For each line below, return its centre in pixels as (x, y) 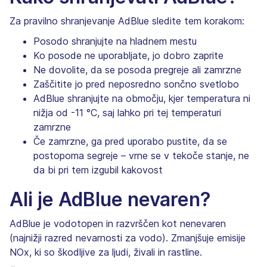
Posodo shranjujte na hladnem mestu (115, 41)
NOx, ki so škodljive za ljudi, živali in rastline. (106, 252)
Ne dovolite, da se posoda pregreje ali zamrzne (137, 69)
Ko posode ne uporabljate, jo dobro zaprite (128, 55)
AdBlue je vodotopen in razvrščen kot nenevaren (118, 223)
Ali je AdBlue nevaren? (110, 199)
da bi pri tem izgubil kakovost (98, 170)
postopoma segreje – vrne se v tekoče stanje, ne (141, 155)
